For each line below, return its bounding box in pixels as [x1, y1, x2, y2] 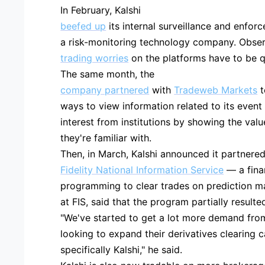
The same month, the [60, 67, 155, 80]
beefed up [60, 20, 106, 32]
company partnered [60, 83, 150, 96]
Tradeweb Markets [174, 83, 258, 96]
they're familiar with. [60, 131, 152, 144]
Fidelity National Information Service [60, 163, 224, 176]
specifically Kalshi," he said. [60, 243, 183, 256]
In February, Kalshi [60, 4, 141, 16]
